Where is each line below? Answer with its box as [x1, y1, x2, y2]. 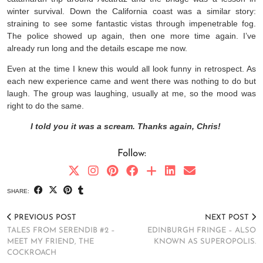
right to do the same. [7, 100, 84, 110]
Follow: [117, 148, 146, 159]
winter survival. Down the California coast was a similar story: [7, 6, 256, 16]
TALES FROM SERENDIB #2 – [7, 226, 115, 234]
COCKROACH [7, 248, 56, 257]
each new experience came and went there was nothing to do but [7, 76, 256, 86]
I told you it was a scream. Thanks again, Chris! [31, 121, 223, 131]
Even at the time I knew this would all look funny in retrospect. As [7, 63, 256, 73]
